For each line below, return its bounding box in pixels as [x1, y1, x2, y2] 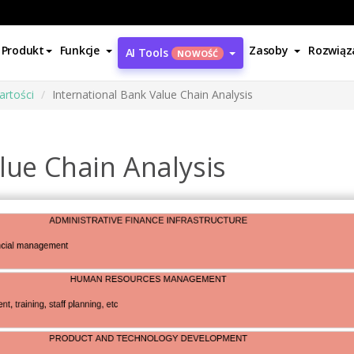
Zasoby [249, 43, 288, 58]
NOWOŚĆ [177, 47, 219, 59]
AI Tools [125, 45, 168, 60]
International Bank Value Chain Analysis [52, 87, 253, 102]
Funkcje [59, 43, 100, 58]
